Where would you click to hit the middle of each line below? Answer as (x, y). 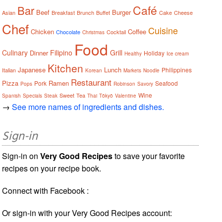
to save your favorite (149, 156)
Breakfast (63, 12)
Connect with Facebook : (46, 190)
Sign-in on (21, 156)
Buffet (103, 12)
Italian (9, 70)
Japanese (32, 69)
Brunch (86, 12)
